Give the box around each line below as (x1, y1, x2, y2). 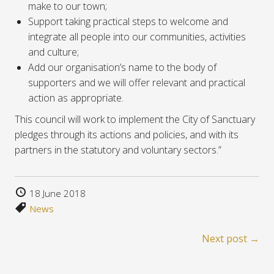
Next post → (202, 232, 259, 246)
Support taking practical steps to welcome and (28, 15, 229, 29)
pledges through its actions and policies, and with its (15, 128, 239, 142)
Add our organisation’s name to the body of (28, 61, 217, 75)
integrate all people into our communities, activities (28, 30, 246, 44)
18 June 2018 (27, 187, 86, 200)
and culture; (28, 45, 80, 59)
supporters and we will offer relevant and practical (28, 76, 246, 90)
